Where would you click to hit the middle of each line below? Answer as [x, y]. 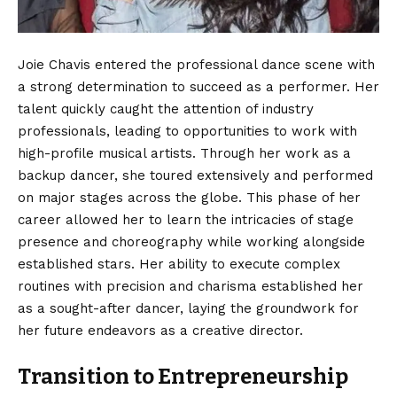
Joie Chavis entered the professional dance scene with [196, 65]
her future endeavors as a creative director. [160, 331]
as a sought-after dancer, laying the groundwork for [188, 309]
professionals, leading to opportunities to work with [187, 132]
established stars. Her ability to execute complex [179, 265]
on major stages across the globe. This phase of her [189, 198]
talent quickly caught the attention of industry [166, 109]
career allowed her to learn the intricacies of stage [186, 220]
